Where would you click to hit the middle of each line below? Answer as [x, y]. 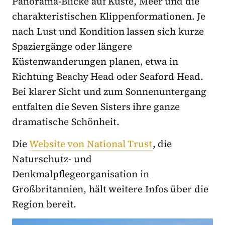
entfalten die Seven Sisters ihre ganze [96, 106]
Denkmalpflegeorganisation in [81, 174]
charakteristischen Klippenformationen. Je [109, 16]
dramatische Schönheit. [66, 121]
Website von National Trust [91, 143]
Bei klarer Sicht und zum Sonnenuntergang [109, 91]
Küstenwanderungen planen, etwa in [95, 61]
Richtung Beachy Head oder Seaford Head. [108, 76]
